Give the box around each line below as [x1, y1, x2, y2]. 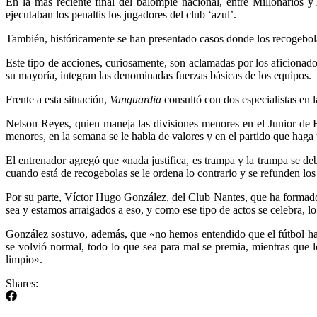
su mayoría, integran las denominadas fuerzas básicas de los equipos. [6, 69, 311, 81]
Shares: [6, 277, 38, 289]
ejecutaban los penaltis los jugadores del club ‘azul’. [6, 8, 236, 21]
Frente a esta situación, [6, 93, 110, 105]
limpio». [6, 253, 42, 265]
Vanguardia [110, 93, 164, 105]
